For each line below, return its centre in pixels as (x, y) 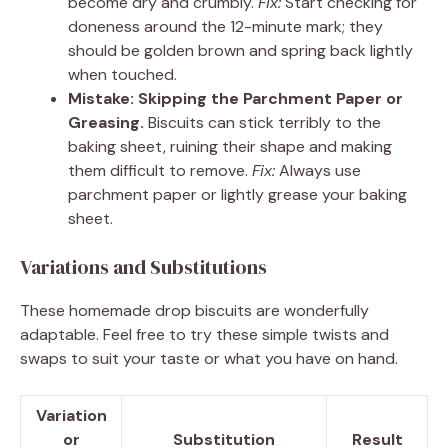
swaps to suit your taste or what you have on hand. (209, 358)
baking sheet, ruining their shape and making (230, 146)
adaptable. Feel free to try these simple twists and (204, 334)
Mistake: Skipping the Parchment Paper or (235, 98)
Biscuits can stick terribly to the (262, 122)
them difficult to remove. (160, 170)
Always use (318, 170)
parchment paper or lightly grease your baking (237, 194)
